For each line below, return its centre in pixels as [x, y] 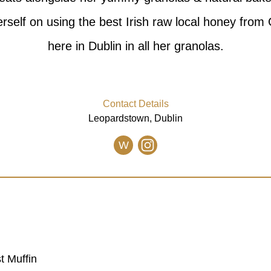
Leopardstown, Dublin [135, 118]
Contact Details [135, 104]
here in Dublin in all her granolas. [135, 46]
